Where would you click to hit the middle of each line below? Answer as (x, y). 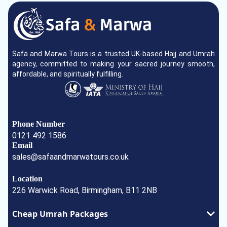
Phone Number (39, 124)
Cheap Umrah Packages (60, 214)
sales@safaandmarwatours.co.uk (70, 157)
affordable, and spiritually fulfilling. (68, 74)
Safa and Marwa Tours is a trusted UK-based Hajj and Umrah (113, 54)
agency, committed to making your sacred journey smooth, (113, 64)
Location (27, 179)
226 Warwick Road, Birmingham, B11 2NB (85, 190)
